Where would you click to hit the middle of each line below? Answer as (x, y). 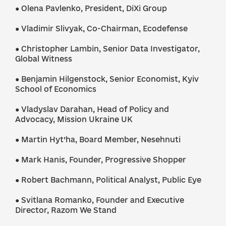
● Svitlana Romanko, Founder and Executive (100, 200)
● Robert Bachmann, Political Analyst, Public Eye (108, 180)
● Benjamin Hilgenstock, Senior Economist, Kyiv (107, 79)
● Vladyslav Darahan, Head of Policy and (92, 109)
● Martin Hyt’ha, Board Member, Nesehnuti (98, 139)
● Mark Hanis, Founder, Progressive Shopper (101, 160)
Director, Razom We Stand (66, 210)
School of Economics (56, 89)
